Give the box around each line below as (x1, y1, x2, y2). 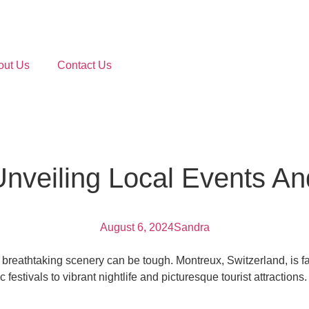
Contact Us (57, 59, 112, 71)
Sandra (173, 221, 210, 233)
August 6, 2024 (99, 221, 174, 233)
